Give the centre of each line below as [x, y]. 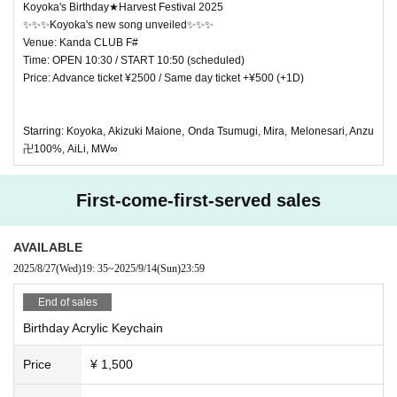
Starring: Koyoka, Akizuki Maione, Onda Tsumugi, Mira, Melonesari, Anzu [198, 131]
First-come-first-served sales [198, 200]
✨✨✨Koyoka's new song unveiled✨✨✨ [118, 24]
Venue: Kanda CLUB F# [81, 42]
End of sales [67, 302]
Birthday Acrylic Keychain [93, 327]
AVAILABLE [48, 247]
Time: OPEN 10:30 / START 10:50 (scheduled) [134, 60]
